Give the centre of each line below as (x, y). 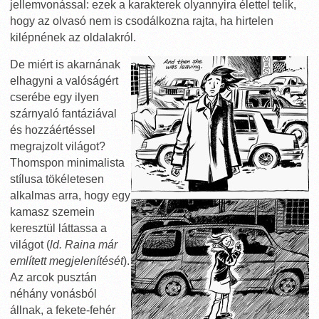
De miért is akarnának (65, 64)
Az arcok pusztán (53, 277)
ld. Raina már (84, 245)
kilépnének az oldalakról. (73, 37)
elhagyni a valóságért (64, 81)
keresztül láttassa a (58, 228)
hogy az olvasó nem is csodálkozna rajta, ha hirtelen (142, 21)
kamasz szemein (52, 212)
